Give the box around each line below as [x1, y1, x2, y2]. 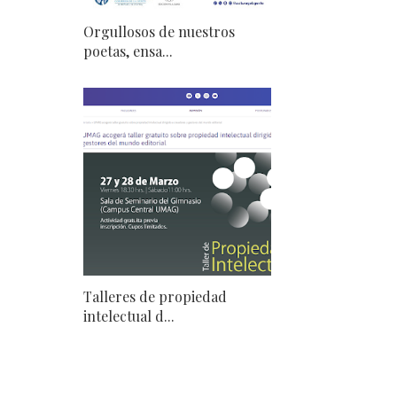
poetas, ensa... [83, 42, 173, 61]
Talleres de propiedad [83, 287, 227, 307]
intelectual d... [83, 307, 175, 326]
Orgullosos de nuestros [83, 22, 235, 42]
